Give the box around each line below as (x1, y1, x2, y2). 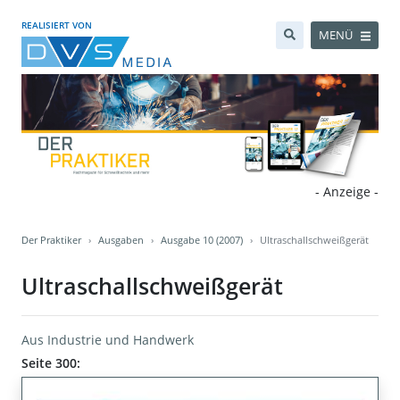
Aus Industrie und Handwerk (21, 331, 194, 349)
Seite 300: (21, 354, 80, 372)
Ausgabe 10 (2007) (161, 233, 243, 247)
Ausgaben (98, 233, 144, 247)
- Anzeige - (315, 183, 379, 201)
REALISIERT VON (21, 19, 92, 31)
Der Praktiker (21, 233, 81, 247)
